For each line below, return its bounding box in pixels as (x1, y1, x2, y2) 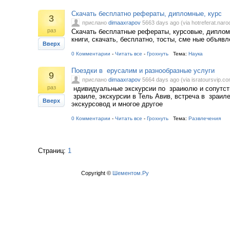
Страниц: (38, 147, 68, 155)
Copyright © (81, 170, 112, 176)
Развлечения (188, 116, 221, 121)
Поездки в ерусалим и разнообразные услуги (71, 67, 215, 74)
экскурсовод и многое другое (71, 100, 163, 108)
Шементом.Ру (112, 170, 149, 176)
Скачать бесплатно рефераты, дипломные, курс (71, 10, 222, 17)
